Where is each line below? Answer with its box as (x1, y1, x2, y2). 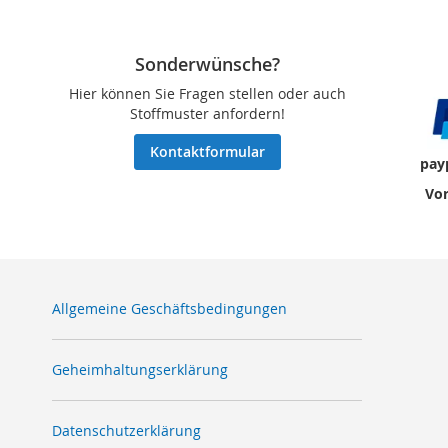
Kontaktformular (149, 142, 265, 161)
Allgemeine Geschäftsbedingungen (52, 299, 287, 318)
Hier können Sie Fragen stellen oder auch (68, 84, 346, 103)
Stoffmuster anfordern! (129, 104, 285, 123)
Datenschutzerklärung (52, 421, 201, 440)
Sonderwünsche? (134, 52, 280, 76)
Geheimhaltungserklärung (52, 360, 228, 379)
